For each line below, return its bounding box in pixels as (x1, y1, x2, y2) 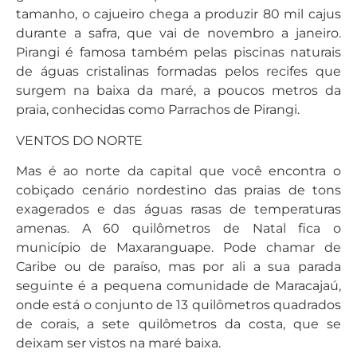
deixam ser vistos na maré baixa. (16, 335, 221, 351)
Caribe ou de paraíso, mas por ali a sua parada (16, 258, 341, 274)
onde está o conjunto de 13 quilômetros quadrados (16, 296, 341, 312)
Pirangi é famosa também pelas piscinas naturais (16, 45, 341, 61)
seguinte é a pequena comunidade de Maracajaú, (16, 277, 341, 293)
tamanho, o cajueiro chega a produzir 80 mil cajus (16, 6, 341, 22)
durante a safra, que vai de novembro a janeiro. (16, 25, 341, 41)
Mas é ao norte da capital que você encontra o (16, 163, 341, 178)
